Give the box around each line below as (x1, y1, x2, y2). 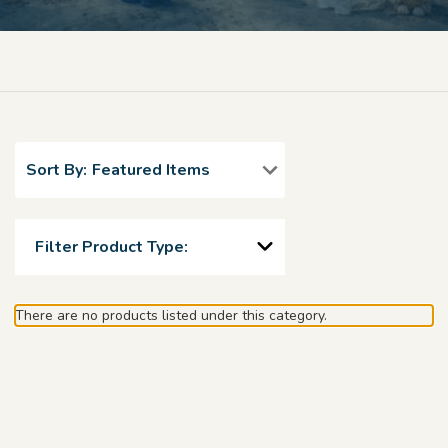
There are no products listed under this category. (15, 306, 327, 325)
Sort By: (25, 159, 87, 181)
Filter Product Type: (35, 236, 188, 258)
